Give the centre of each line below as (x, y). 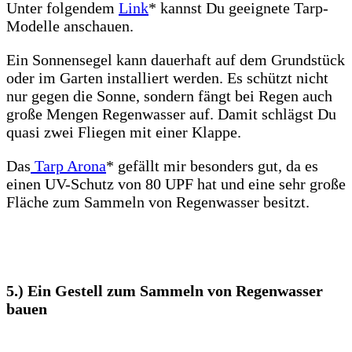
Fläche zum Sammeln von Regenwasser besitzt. (158, 202)
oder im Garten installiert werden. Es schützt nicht (167, 78)
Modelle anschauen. (70, 26)
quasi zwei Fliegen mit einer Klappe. (124, 132)
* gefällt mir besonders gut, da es (212, 166)
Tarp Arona (68, 166)
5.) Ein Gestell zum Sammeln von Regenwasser (165, 291)
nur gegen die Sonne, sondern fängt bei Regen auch (169, 96)
